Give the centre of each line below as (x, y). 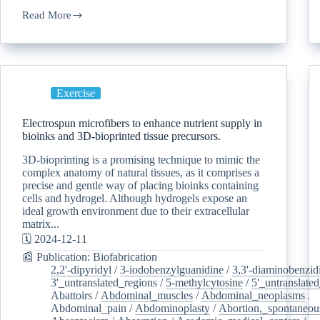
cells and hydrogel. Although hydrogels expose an (135, 198)
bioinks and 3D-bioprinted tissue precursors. (121, 136)
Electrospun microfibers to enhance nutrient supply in (142, 123)
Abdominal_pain (89, 308)
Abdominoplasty (172, 308)
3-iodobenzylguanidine (172, 269)
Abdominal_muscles (147, 295)
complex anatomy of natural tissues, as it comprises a (141, 172)
